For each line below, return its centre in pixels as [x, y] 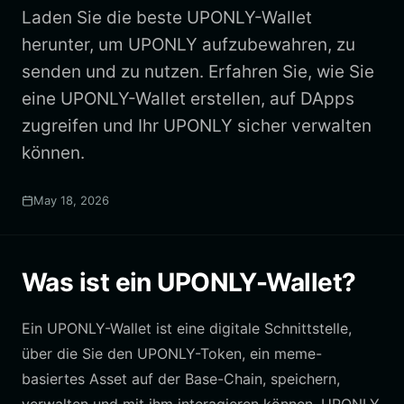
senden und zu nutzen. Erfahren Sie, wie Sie [198, 72]
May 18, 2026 [71, 200]
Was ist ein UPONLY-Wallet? [189, 282]
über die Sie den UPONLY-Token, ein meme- [172, 353]
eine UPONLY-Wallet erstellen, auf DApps [188, 99]
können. [53, 153]
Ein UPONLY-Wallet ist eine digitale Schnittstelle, [187, 328]
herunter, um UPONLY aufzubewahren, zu [188, 45]
